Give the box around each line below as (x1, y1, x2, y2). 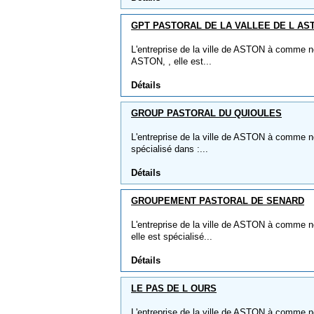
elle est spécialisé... (131, 231, 212, 242)
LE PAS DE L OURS (131, 283, 217, 294)
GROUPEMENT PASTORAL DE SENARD (131, 196, 304, 206)
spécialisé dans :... (131, 144, 208, 154)
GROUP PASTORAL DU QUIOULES (131, 108, 282, 118)
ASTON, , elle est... (131, 56, 212, 67)
